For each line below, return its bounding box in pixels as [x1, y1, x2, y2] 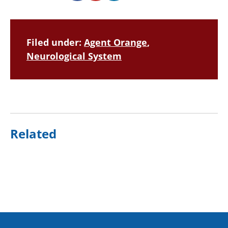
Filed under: [26, 36, 84, 49]
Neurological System [26, 50, 122, 63]
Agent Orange [84, 36, 147, 49]
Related [10, 125, 56, 142]
